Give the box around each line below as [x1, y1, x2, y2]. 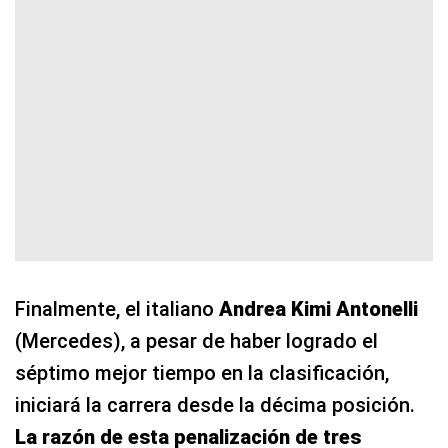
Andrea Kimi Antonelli [219, 296, 418, 321]
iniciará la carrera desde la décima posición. [15, 392, 415, 417]
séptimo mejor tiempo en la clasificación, [15, 360, 389, 385]
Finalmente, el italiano [15, 296, 219, 321]
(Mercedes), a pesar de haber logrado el [15, 328, 378, 353]
